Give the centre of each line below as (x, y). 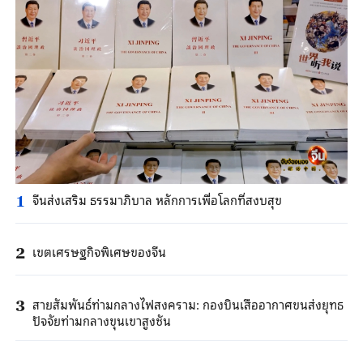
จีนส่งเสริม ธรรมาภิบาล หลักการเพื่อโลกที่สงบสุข (157, 200)
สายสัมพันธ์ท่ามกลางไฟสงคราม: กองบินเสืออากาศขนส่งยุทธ (188, 303)
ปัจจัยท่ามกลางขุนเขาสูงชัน (101, 320)
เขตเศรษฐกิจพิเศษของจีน (99, 252)
